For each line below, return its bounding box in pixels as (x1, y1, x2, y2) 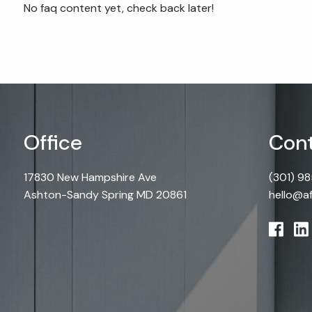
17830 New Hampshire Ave (24, 170, 157, 185)
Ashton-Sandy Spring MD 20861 (24, 187, 187, 202)
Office (24, 129, 83, 156)
